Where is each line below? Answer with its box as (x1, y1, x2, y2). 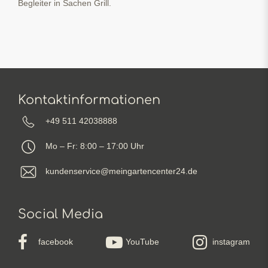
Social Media (18, 206, 103, 221)
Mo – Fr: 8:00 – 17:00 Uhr (45, 141, 144, 151)
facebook (38, 237, 73, 247)
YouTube (126, 237, 160, 247)
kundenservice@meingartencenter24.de (45, 166, 197, 176)
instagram (212, 237, 250, 247)
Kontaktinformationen (18, 92, 160, 107)
